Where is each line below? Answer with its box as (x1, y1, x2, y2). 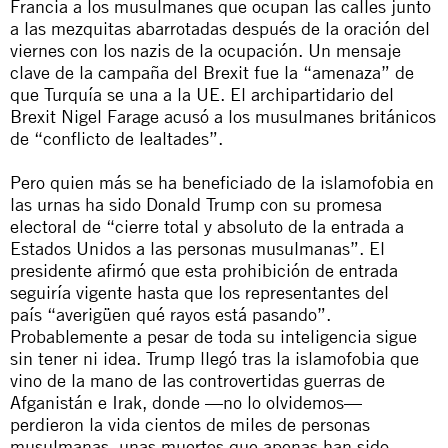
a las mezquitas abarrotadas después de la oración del (10, 16, 430, 39)
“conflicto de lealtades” (34, 126, 218, 149)
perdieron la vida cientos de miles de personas (10, 412, 370, 435)
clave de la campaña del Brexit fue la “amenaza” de (10, 60, 414, 83)
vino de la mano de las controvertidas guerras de (10, 368, 385, 391)
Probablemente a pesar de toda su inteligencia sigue (10, 324, 417, 347)
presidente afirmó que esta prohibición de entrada (10, 258, 398, 281)
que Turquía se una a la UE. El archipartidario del (10, 82, 394, 105)
